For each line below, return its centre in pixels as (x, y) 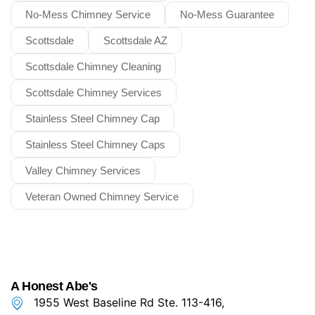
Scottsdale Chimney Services (94, 92)
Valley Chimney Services (83, 170)
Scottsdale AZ (135, 40)
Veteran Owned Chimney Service (102, 196)
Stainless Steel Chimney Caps (95, 144)
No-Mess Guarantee (227, 14)
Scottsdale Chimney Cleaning (93, 66)
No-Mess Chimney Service (88, 14)
